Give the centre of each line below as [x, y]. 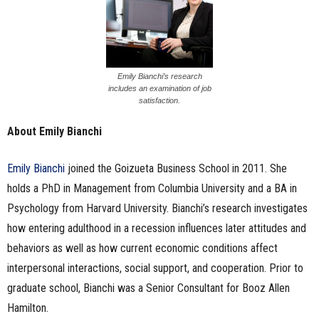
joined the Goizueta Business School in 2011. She [176, 168]
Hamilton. [28, 308]
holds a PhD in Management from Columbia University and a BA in [152, 188]
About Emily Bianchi [54, 131]
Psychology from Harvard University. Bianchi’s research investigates [157, 208]
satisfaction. [159, 100]
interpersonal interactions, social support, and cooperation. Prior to [155, 268]
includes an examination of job [159, 88]
